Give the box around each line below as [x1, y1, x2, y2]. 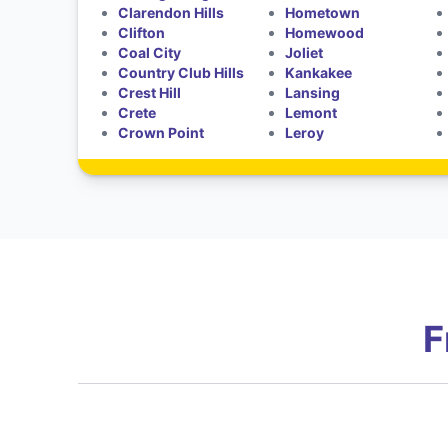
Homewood [285, 24, 365, 41]
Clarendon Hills [117, 4, 224, 21]
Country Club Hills [117, 64, 244, 81]
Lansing [285, 84, 341, 101]
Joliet [285, 44, 324, 61]
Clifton [117, 24, 165, 41]
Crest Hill [117, 84, 181, 101]
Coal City [117, 44, 181, 61]
